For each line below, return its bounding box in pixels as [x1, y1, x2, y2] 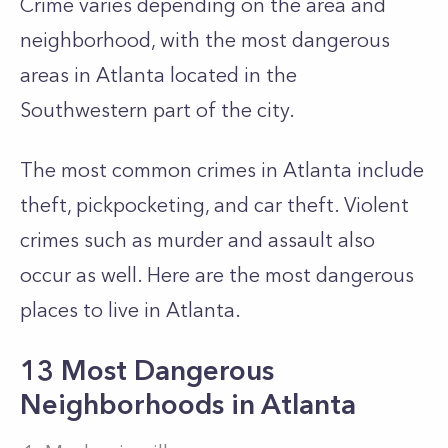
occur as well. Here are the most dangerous [20, 263, 414, 287]
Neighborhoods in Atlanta [20, 387, 356, 421]
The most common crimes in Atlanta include [20, 158, 424, 182]
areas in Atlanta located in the [20, 63, 297, 87]
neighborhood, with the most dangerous [20, 28, 390, 52]
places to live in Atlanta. [20, 298, 246, 322]
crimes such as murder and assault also [20, 228, 375, 252]
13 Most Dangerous [20, 353, 274, 387]
